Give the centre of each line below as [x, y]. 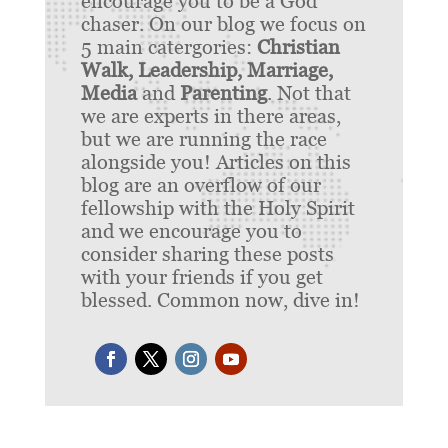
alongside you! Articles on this [215, 162]
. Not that [308, 93]
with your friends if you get [201, 277]
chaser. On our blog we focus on [223, 24]
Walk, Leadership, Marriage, [206, 70]
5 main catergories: [168, 47]
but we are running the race [203, 139]
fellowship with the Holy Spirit [217, 208]
